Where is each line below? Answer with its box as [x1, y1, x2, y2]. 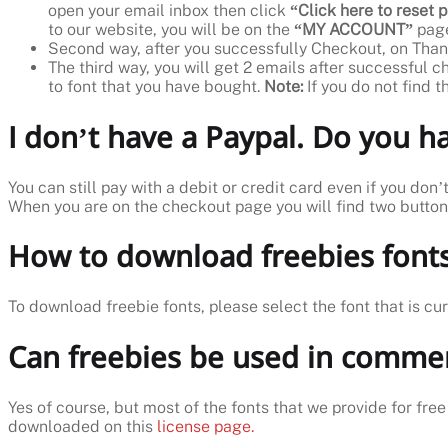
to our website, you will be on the [48, 19, 294, 39]
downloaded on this [8, 416, 157, 436]
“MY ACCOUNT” [294, 19, 413, 39]
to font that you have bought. [48, 76, 264, 96]
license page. [157, 416, 254, 436]
